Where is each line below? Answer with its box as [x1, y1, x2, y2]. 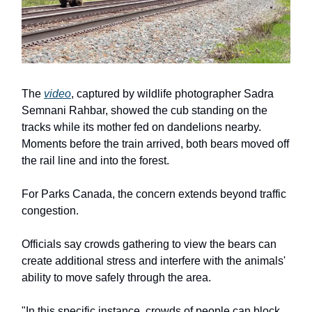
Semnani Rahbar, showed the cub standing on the [22, 104, 267, 117]
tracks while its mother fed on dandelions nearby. [22, 121, 261, 134]
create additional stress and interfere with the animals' [22, 255, 286, 267]
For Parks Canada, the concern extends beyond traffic [22, 188, 286, 201]
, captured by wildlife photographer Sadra [71, 88, 274, 100]
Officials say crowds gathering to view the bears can [22, 238, 276, 251]
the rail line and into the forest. [22, 155, 169, 167]
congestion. [22, 205, 79, 217]
